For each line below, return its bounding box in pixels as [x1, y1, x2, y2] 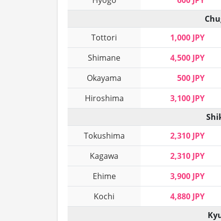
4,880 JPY [170, 191, 205, 202]
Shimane [88, 52, 120, 64]
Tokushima [83, 130, 125, 142]
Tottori [91, 32, 117, 43]
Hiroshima [84, 93, 124, 104]
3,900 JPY [170, 171, 205, 182]
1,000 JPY [170, 32, 205, 43]
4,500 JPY [170, 52, 205, 64]
